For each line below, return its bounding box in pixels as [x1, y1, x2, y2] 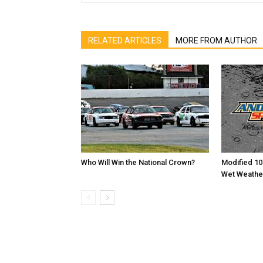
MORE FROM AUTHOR [176, 36, 257, 45]
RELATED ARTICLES [88, 36, 161, 45]
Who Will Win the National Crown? [81, 158, 195, 167]
